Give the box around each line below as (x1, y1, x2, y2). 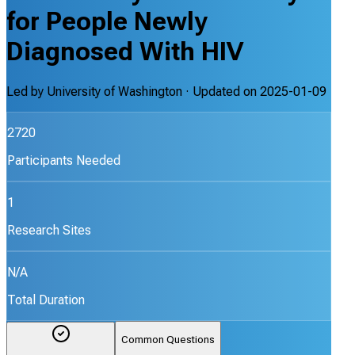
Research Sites (7, 222, 91, 238)
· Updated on (182, 83, 260, 99)
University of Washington (47, 83, 182, 99)
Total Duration (7, 292, 85, 307)
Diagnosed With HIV (6, 36, 243, 67)
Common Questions (121, 334, 215, 346)
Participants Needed (7, 152, 120, 168)
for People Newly (6, 6, 208, 37)
